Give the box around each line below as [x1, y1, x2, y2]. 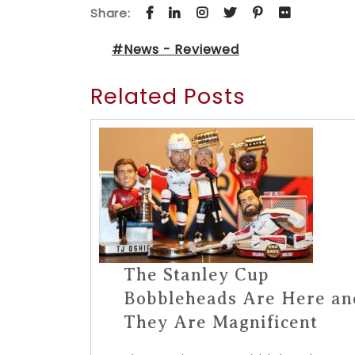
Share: [90, 5, 135, 21]
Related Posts [90, 82, 246, 111]
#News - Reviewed [112, 40, 239, 59]
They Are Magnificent [124, 312, 318, 332]
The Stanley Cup [124, 265, 269, 284]
